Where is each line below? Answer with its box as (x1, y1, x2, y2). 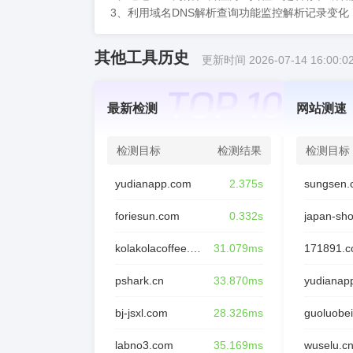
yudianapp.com (115, 177, 191, 190)
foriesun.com (115, 210, 180, 222)
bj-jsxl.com (115, 307, 168, 319)
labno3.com (115, 339, 173, 351)
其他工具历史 (95, 49, 189, 66)
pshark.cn (115, 274, 164, 287)
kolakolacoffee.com (190, 242, 201, 255)
